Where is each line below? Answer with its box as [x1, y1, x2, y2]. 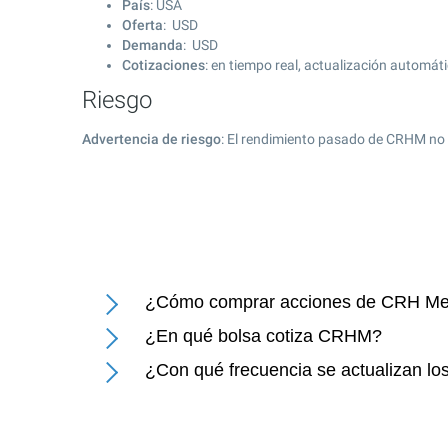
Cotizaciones [122, 57, 205, 73]
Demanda [122, 37, 183, 53]
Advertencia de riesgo [82, 131, 221, 147]
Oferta [122, 17, 163, 33]
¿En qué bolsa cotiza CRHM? [145, 326, 382, 346]
